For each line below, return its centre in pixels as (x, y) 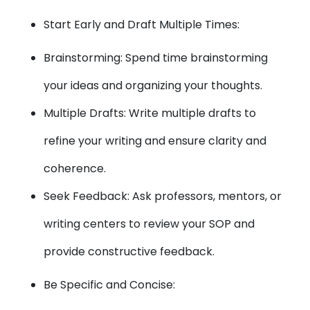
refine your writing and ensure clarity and (155, 141)
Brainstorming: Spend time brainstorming (156, 58)
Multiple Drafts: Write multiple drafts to (150, 113)
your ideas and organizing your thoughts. (153, 85)
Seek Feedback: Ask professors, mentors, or (163, 196)
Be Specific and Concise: (110, 285)
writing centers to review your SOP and (149, 224)
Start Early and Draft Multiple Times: (142, 25)
